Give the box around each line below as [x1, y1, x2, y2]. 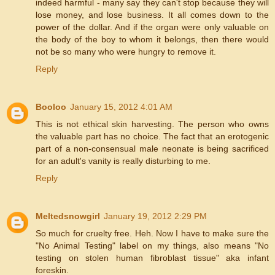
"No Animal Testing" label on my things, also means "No [36, 240, 269, 250]
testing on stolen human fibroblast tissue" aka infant [36, 252, 269, 263]
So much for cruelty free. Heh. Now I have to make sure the [36, 228, 269, 238]
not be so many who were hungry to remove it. [36, 46, 216, 56]
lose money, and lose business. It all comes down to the [36, 9, 269, 20]
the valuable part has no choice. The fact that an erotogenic [36, 131, 269, 141]
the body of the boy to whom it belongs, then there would [36, 34, 269, 44]
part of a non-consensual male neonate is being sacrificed [36, 143, 269, 153]
